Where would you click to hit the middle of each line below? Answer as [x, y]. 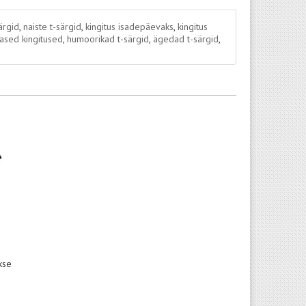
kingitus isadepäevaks [129, 27]
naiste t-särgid [52, 27]
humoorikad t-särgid [108, 39]
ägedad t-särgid [185, 39]
